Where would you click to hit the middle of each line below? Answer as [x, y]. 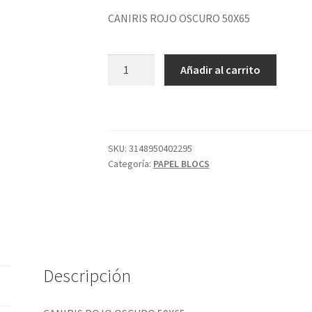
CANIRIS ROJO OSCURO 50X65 [179, 18]
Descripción [87, 276]
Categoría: [130, 164]
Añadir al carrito [221, 69]
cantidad [127, 131]
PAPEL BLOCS [181, 164]
